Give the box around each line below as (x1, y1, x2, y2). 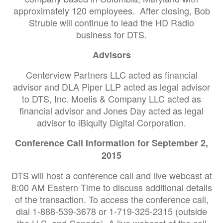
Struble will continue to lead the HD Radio (29, 16, 194, 29)
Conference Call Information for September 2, (15, 136, 208, 149)
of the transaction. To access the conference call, (14, 193, 209, 206)
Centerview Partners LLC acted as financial (25, 68, 198, 81)
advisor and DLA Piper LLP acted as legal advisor (13, 80, 210, 93)
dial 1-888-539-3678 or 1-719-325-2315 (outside (16, 205, 207, 218)
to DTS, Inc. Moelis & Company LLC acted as (22, 92, 201, 105)
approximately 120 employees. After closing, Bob (13, 4, 210, 17)
